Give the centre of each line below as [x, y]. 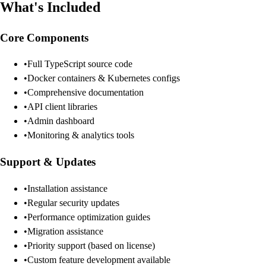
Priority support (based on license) [91, 245]
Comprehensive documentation [85, 93]
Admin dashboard [61, 121]
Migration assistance [65, 231]
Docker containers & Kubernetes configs [104, 78]
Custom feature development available [99, 259]
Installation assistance [67, 188]
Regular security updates [73, 202]
